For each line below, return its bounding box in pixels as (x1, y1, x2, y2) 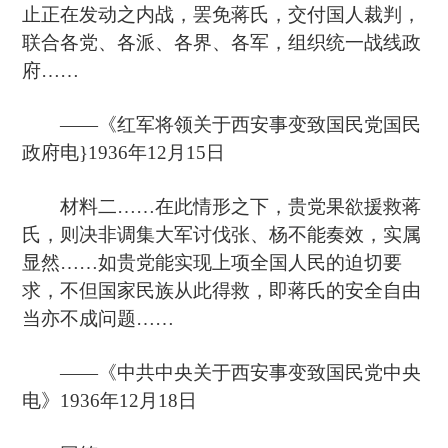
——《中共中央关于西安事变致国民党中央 (22, 362, 422, 384)
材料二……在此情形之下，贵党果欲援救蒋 (22, 196, 422, 218)
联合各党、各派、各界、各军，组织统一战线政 (22, 32, 422, 54)
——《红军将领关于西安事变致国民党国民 (22, 114, 422, 136)
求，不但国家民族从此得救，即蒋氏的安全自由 (22, 280, 422, 302)
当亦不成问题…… (22, 308, 175, 330)
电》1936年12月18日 (22, 390, 198, 412)
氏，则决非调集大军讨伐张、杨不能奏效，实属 (22, 224, 422, 246)
